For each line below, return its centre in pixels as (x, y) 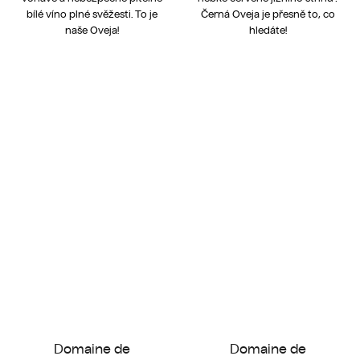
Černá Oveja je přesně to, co (268, 14)
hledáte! (268, 30)
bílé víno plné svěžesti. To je (92, 14)
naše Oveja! (92, 30)
